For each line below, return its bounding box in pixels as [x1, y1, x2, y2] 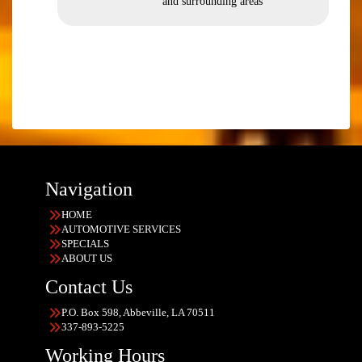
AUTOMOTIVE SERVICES [61, 223, 181, 235]
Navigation [45, 179, 133, 200]
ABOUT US [61, 252, 112, 264]
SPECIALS [61, 238, 109, 250]
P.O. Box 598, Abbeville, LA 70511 [61, 306, 215, 318]
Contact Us [45, 276, 133, 297]
